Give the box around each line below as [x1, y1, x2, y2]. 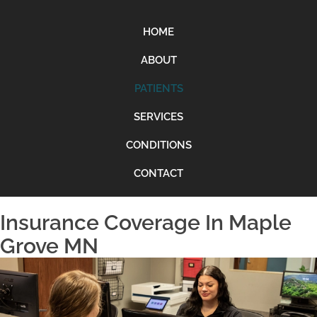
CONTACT [134, 166, 183, 180]
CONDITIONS [125, 138, 192, 151]
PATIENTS [134, 81, 183, 95]
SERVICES [134, 110, 183, 123]
